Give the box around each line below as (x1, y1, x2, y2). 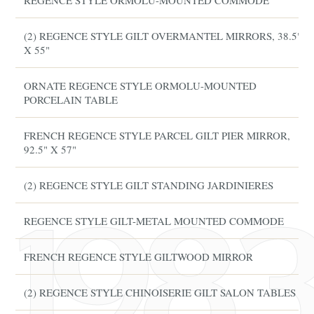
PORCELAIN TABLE (24, 93, 118, 107)
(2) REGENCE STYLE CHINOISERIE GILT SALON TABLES (24, 285, 296, 299)
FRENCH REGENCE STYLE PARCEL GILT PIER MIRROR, (24, 128, 291, 142)
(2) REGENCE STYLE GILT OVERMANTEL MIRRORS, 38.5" (24, 29, 302, 43)
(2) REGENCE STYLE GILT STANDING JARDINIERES (24, 178, 274, 192)
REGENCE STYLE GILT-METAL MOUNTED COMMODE (24, 214, 285, 228)
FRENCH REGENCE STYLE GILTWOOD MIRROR (24, 250, 254, 264)
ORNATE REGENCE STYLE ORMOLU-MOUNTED (24, 78, 257, 93)
